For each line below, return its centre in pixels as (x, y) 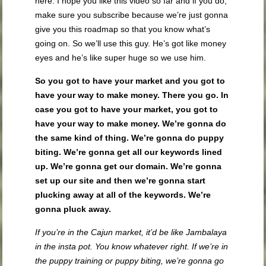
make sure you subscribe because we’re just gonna (132, 15)
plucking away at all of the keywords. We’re (123, 195)
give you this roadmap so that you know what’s (123, 29)
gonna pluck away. (73, 209)
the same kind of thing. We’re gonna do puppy (130, 138)
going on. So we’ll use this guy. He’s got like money (131, 44)
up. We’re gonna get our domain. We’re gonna (129, 167)
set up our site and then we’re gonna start (121, 181)
